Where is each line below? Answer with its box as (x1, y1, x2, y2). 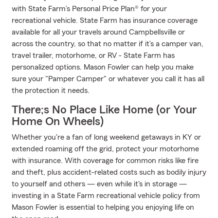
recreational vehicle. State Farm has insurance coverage (12, 17, 198, 24)
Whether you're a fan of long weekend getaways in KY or (12, 133, 201, 141)
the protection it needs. (12, 87, 90, 94)
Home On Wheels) (12, 116, 104, 127)
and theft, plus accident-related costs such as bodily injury (12, 168, 206, 176)
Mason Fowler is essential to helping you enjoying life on (12, 203, 194, 211)
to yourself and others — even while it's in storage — (12, 180, 187, 188)
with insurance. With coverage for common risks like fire (12, 157, 199, 164)
